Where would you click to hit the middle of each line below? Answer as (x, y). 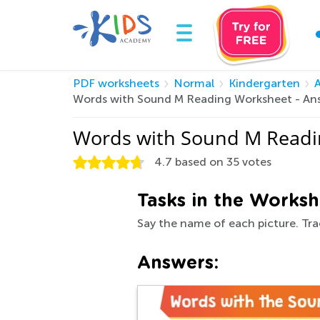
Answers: (178, 263)
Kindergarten (264, 83)
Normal (194, 83)
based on (199, 162)
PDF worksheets (116, 83)
